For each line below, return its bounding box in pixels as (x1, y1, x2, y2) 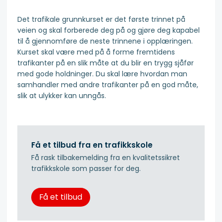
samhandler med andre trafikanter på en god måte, (17, 79, 198, 90)
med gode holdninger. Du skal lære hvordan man (17, 68, 187, 79)
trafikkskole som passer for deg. (31, 164, 141, 174)
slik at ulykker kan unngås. (17, 90, 106, 101)
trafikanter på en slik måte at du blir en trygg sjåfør (17, 57, 194, 68)
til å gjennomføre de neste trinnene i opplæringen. (17, 36, 193, 46)
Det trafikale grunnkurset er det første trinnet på (17, 14, 185, 24)
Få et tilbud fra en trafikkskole (31, 139, 153, 150)
